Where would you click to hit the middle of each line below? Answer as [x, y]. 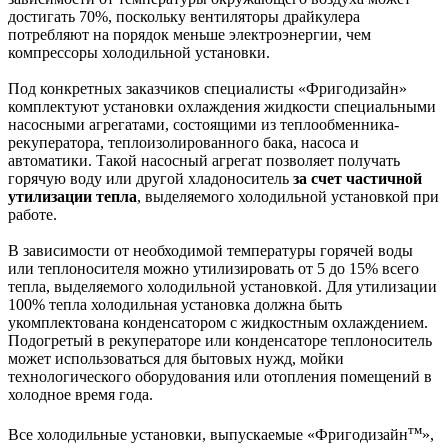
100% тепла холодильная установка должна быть [175, 305]
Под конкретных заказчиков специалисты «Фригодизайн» [207, 89]
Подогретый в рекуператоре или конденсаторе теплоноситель [220, 341]
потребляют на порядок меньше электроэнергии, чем [189, 35]
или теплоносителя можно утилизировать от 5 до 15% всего [213, 269]
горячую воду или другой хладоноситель [150, 179]
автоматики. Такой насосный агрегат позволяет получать [204, 161]
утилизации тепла [72, 197]
